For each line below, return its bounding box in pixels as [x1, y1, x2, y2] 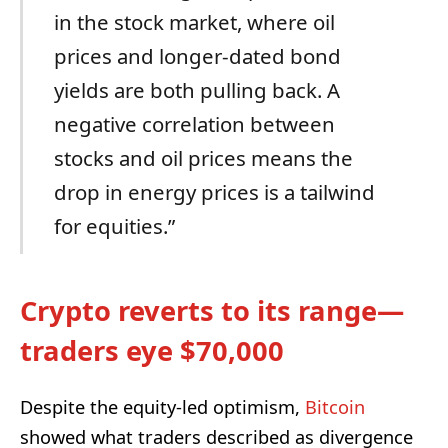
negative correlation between [53, 110, 335, 139]
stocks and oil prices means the [53, 144, 353, 173]
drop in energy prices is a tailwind [53, 178, 375, 207]
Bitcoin [305, 394, 365, 419]
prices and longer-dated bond [53, 42, 341, 71]
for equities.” [53, 212, 175, 241]
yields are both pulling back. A [53, 76, 340, 105]
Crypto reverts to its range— [20, 292, 404, 330]
